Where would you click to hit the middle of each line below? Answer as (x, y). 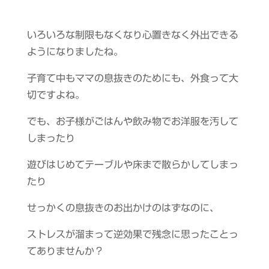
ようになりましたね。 (75, 52)
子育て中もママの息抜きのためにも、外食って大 (132, 78)
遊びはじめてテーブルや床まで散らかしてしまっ (132, 165)
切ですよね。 (56, 95)
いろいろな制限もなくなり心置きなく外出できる (132, 35)
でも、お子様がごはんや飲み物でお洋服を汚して (132, 121)
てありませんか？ (65, 251)
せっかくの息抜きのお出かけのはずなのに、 (123, 208)
